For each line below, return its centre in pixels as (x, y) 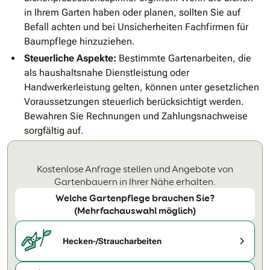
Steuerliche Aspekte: (70, 58)
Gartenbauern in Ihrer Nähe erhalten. (135, 182)
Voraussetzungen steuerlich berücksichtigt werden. (134, 102)
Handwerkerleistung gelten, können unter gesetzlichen (142, 87)
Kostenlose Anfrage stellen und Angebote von (135, 169)
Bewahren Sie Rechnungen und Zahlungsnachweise (136, 116)
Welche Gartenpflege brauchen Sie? (135, 198)
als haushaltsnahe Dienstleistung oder (107, 73)
